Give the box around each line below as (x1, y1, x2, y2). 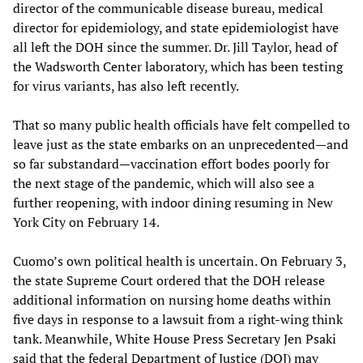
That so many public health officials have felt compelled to (13, 116, 350, 135)
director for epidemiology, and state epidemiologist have (13, 19, 339, 37)
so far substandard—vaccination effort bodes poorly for (13, 155, 330, 173)
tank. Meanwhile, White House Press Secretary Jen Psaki (13, 330, 336, 348)
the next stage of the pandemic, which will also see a (13, 174, 314, 193)
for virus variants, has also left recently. (13, 77, 239, 96)
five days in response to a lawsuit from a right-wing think (13, 310, 343, 329)
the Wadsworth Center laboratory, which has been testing (13, 58, 343, 76)
